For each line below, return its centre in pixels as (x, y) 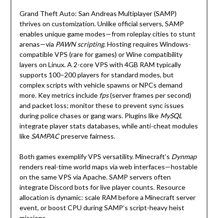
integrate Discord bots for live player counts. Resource (102, 187)
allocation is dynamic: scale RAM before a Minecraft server (107, 198)
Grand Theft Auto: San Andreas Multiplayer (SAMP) (98, 14)
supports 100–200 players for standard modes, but (96, 75)
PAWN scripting (80, 44)
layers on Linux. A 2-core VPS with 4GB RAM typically (100, 65)
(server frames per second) (150, 95)
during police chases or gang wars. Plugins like (90, 116)
